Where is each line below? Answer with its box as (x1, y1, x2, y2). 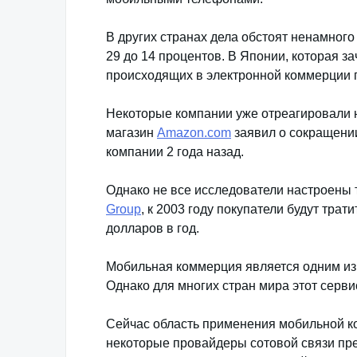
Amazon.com (157, 126, 231, 139)
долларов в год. (106, 222, 199, 235)
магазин (106, 126, 157, 139)
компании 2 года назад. (106, 145, 244, 159)
